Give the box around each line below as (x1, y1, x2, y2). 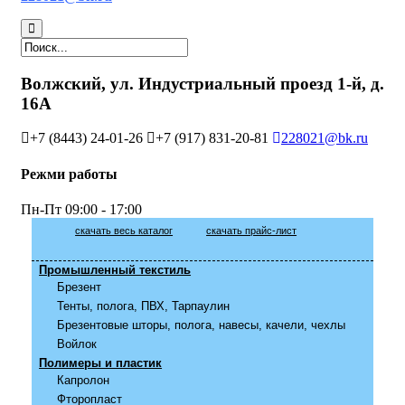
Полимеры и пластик (39, 355, 163, 370)
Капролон (57, 372, 110, 387)
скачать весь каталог (75, 224, 174, 236)
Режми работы (21, 165, 118, 182)
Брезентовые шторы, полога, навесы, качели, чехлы (57, 317, 346, 332)
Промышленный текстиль (39, 262, 192, 277)
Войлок (57, 336, 98, 351)
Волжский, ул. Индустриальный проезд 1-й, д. (21, 73, 384, 93)
